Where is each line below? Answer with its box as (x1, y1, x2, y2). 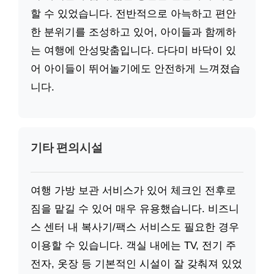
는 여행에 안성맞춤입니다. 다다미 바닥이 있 (31, 44, 236, 56)
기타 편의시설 (31, 140, 103, 155)
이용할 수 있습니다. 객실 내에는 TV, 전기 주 (31, 240, 236, 252)
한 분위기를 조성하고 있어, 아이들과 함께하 (31, 26, 236, 38)
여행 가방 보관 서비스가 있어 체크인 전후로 (31, 185, 236, 197)
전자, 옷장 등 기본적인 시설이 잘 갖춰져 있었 (31, 258, 242, 270)
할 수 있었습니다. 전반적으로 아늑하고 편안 (31, 7, 236, 20)
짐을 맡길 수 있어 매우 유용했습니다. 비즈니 (31, 203, 239, 215)
